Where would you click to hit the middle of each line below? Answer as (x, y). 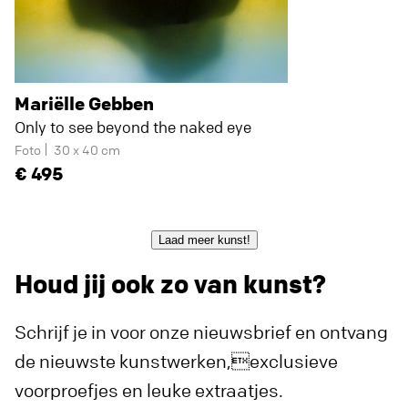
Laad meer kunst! (204, 240)
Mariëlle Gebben (84, 103)
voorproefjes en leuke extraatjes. (149, 390)
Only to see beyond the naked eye (133, 127)
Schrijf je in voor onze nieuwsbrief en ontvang (201, 332)
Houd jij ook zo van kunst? (170, 284)
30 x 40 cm (87, 149)
